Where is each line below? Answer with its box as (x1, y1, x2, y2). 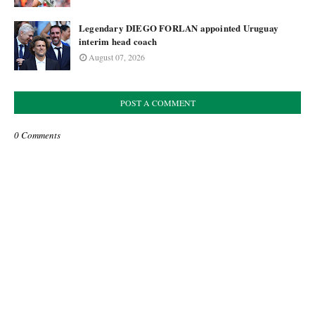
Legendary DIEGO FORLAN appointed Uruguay (79, 21, 278, 34)
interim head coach (79, 34, 157, 48)
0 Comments (14, 129, 60, 141)
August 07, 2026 (89, 51, 145, 63)
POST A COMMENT (120, 97, 195, 108)
